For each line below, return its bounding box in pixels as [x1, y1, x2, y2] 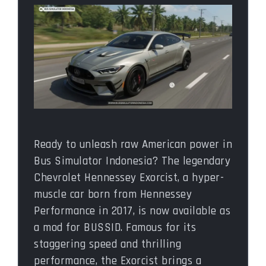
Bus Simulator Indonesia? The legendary [34, 153, 230, 169]
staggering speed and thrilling [34, 236, 181, 252]
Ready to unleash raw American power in [34, 137, 232, 152]
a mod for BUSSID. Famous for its [34, 220, 196, 235]
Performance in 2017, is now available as [34, 203, 230, 218]
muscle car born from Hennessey [34, 186, 192, 202]
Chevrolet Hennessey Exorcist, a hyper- [34, 170, 224, 185]
